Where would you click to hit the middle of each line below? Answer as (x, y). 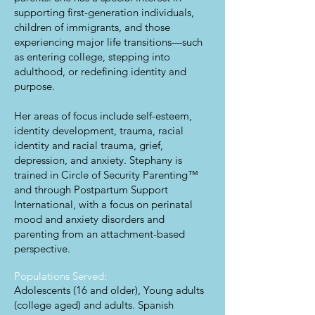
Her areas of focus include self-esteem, (103, 116)
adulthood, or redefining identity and (100, 71)
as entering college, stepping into (92, 57)
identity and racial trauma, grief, (89, 145)
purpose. (34, 86)
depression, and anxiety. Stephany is (98, 160)
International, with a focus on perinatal (103, 204)
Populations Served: (60, 276)
